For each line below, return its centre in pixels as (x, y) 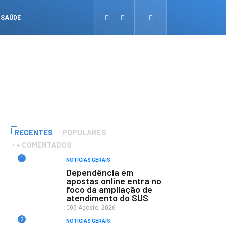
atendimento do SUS (107, 198)
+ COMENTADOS (44, 145)
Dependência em (100, 172)
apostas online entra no (114, 181)
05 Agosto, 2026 (93, 208)
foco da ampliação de (109, 189)
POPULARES (84, 132)
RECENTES (34, 132)
